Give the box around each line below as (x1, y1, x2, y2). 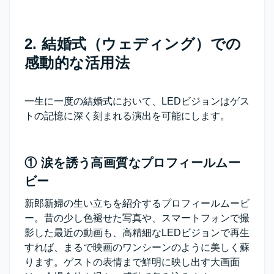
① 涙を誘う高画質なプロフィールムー (24, 156, 241, 170)
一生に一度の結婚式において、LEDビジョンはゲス (24, 96, 250, 107)
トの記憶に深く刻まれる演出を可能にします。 (24, 111, 230, 122)
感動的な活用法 (24, 54, 130, 72)
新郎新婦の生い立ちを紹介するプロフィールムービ (24, 198, 250, 209)
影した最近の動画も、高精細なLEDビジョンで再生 (24, 228, 250, 239)
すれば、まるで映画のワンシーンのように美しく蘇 (24, 242, 250, 253)
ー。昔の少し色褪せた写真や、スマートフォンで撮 (24, 213, 250, 224)
